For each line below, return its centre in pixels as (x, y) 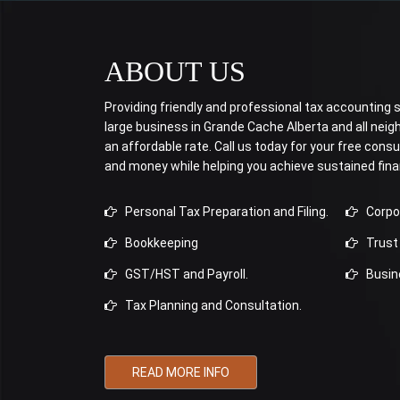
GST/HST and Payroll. (183, 274)
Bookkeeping (158, 243)
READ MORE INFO (181, 372)
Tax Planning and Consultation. (209, 305)
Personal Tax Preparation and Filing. (223, 212)
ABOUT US (175, 71)
